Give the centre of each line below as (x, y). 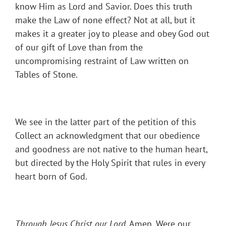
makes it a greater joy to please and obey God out (112, 34)
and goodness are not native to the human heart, (111, 149)
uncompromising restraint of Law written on (102, 61)
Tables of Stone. (46, 75)
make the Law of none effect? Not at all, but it (105, 20)
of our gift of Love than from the (79, 47)
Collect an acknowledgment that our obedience (107, 136)
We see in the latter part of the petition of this (106, 122)
